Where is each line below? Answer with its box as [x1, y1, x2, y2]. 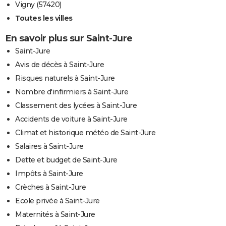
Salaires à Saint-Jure [15, 142, 84, 151]
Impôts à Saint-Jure [15, 169, 83, 179]
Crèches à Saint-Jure [15, 183, 86, 192]
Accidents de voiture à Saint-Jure [15, 115, 128, 124]
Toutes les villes [15, 14, 73, 23]
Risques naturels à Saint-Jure [15, 74, 115, 83]
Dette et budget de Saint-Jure [15, 155, 118, 165]
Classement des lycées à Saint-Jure [15, 101, 137, 110]
